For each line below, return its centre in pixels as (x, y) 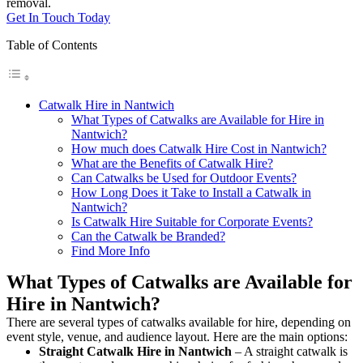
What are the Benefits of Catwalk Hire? (172, 163)
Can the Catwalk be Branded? (148, 236)
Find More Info (111, 250)
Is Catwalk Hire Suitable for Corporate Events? (192, 221)
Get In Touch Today (58, 17)
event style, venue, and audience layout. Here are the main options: (177, 336)
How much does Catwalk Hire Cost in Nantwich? (199, 148)
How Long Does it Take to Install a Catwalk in (191, 192)
